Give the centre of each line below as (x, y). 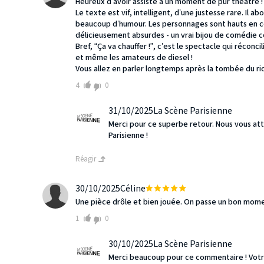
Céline (133, 189)
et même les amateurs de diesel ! (134, 58)
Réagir (87, 159)
